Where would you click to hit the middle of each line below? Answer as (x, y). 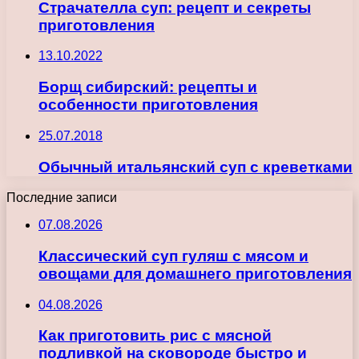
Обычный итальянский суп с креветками (196, 167)
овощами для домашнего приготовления (195, 273)
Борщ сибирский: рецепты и (148, 87)
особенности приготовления (148, 105)
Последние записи (62, 198)
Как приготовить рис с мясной (155, 336)
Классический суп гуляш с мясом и (173, 256)
